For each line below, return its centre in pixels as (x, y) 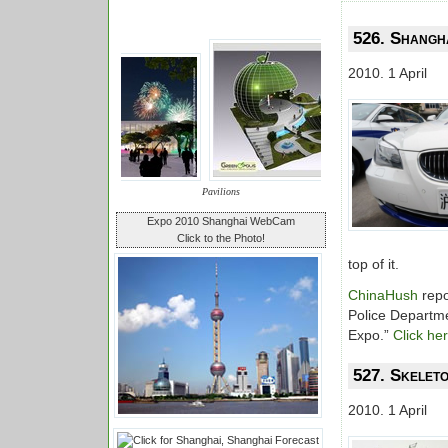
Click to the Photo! (220, 238)
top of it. (373, 264)
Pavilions (220, 191)
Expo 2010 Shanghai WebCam (220, 221)
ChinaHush (383, 295)
